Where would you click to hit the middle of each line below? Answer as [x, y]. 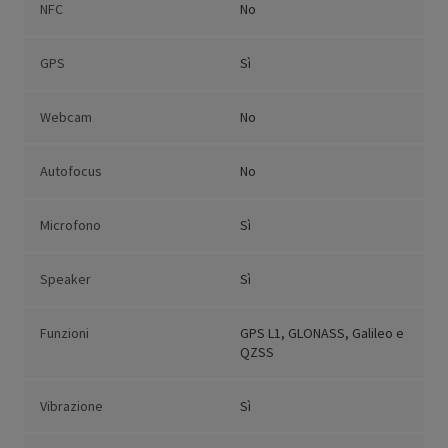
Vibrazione [71, 406]
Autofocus [71, 171]
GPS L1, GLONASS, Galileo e [322, 333]
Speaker [65, 279]
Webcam [66, 117]
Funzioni [64, 333]
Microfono [70, 225]
